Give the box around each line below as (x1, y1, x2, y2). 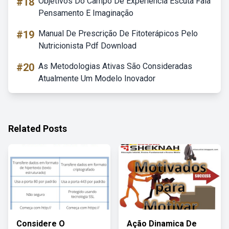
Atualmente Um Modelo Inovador (38, 74, 155, 83)
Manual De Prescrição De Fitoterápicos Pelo (38, 29, 198, 38)
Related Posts (8, 123, 67, 134)
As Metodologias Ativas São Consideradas (38, 61, 192, 71)
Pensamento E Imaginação (38, 8, 133, 18)
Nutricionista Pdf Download (38, 41, 136, 51)
